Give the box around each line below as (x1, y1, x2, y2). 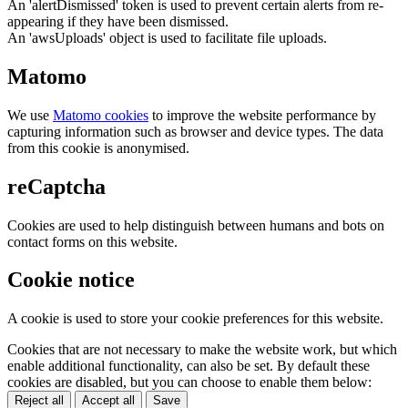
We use (7, 107, 53, 123)
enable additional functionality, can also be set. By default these (7, 358, 370, 374)
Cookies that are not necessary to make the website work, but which (7, 342, 397, 358)
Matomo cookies (53, 107, 148, 123)
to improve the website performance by (148, 107, 376, 123)
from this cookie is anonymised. (7, 139, 189, 156)
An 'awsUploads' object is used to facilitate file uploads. (7, 29, 327, 46)
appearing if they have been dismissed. (7, 13, 229, 29)
